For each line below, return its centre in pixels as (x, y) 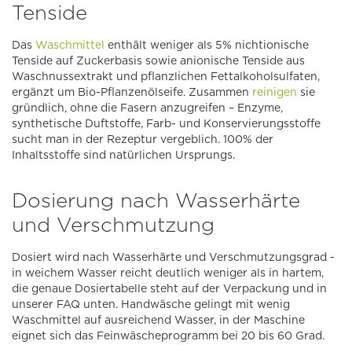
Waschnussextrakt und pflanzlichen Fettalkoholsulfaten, (166, 77)
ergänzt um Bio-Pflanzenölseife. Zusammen (132, 92)
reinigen (275, 92)
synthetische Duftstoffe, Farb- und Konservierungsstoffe (166, 124)
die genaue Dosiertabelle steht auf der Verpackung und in (169, 289)
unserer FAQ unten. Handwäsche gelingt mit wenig (151, 304)
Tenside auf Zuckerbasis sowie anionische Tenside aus (158, 61)
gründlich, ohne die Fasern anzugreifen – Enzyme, (147, 108)
